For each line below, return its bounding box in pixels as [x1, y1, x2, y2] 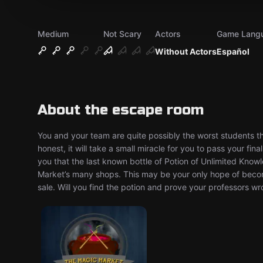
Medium [38, 29, 69, 39]
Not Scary [103, 29, 141, 39]
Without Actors [155, 46, 217, 56]
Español [217, 46, 249, 56]
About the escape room [38, 102, 204, 119]
